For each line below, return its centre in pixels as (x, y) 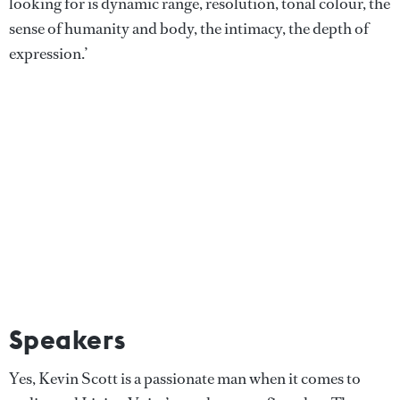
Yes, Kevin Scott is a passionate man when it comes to (185, 379)
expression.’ (48, 54)
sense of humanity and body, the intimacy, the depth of (189, 29)
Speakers (67, 340)
